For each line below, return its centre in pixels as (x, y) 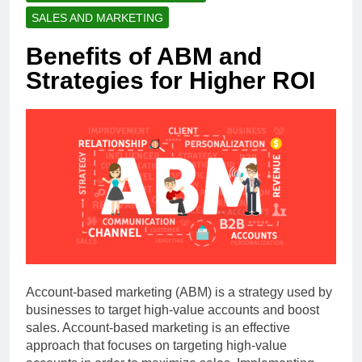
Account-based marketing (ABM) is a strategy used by (179, 293)
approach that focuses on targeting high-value (156, 346)
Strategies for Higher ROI (170, 81)
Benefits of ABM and (144, 57)
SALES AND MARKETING (97, 18)
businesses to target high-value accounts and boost (173, 310)
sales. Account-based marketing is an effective (158, 328)
